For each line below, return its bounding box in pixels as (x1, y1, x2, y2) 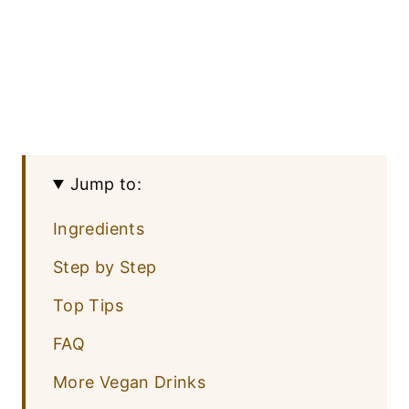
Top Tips (53, 296, 123, 316)
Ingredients (53, 219, 144, 239)
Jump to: (70, 174, 142, 194)
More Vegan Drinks (53, 372, 206, 393)
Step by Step (53, 257, 157, 278)
